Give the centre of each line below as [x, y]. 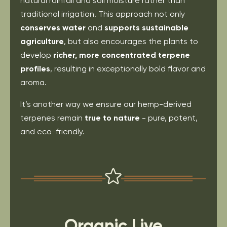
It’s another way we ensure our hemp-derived [106, 104]
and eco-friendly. [52, 131]
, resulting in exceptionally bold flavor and [128, 68]
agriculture [42, 41]
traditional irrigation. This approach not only [103, 14]
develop [37, 55]
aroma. [33, 82]
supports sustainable [146, 27]
